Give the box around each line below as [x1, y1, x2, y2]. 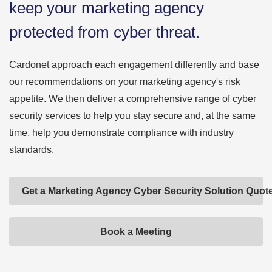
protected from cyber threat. [9, 23, 200, 41]
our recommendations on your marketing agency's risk [9, 76, 240, 87]
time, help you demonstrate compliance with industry [9, 127, 234, 138]
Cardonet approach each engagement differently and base [9, 59, 259, 70]
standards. [9, 144, 54, 155]
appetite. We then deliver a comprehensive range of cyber [9, 93, 256, 104]
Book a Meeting [100, 226, 172, 237]
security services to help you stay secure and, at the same [9, 110, 256, 121]
